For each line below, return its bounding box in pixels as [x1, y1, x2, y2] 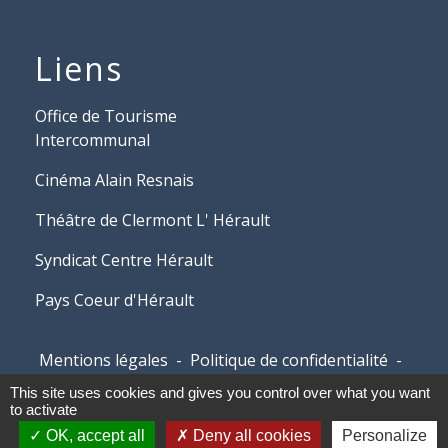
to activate [10, 401, 77, 418]
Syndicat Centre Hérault [35, 249, 213, 272]
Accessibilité [39, 373, 129, 396]
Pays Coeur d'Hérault [35, 289, 194, 312]
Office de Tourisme [35, 105, 177, 128]
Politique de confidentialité [189, 349, 388, 372]
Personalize [341, 427, 427, 444]
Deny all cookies [188, 427, 311, 444]
